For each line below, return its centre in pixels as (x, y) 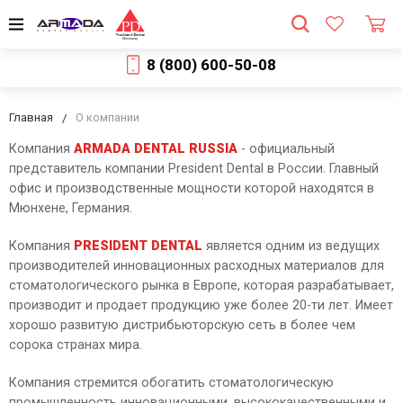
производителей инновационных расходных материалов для (197, 266)
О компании (107, 117)
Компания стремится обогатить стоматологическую (171, 383)
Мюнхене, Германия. (71, 208)
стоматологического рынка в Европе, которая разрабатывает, (201, 286)
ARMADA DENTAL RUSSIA (156, 149)
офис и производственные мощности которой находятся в (192, 188)
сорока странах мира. (76, 345)
